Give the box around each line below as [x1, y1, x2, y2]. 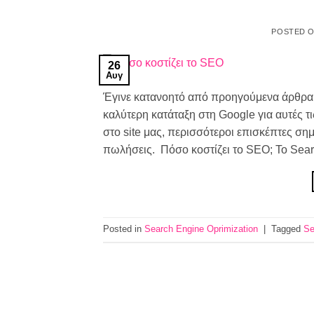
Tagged [271, 224, 303, 235]
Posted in [103, 224, 144, 235]
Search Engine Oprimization [144, 224, 258, 235]
